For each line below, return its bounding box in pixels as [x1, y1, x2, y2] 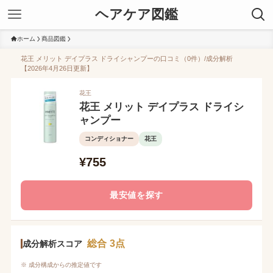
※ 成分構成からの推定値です [20, 261, 102, 268]
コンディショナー [84, 135, 133, 142]
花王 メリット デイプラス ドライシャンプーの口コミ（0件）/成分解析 [20, 55, 233, 62]
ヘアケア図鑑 [95, 7, 178, 22]
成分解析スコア [22, 238, 82, 249]
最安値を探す [109, 190, 164, 200]
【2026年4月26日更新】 [20, 65, 93, 72]
